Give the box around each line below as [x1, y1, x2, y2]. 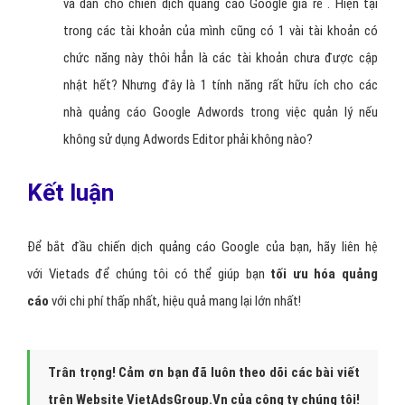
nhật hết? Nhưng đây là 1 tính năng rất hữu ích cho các [63, 77, 378, 93]
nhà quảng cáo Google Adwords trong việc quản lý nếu [63, 104, 378, 120]
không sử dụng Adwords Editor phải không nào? [63, 131, 313, 147]
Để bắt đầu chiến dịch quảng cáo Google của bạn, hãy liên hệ [27, 239, 378, 255]
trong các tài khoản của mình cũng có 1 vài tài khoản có [63, 23, 378, 39]
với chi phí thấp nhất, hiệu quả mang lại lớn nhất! [49, 293, 304, 309]
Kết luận [27, 179, 114, 206]
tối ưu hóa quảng [264, 266, 379, 282]
